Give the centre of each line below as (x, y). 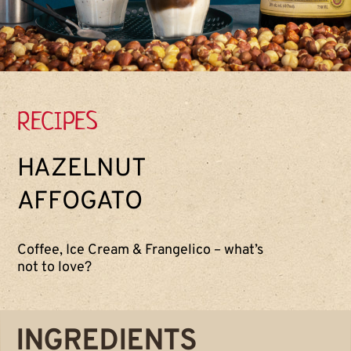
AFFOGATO (80, 203)
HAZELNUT (82, 170)
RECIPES (58, 121)
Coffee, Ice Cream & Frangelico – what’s (141, 251)
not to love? (55, 268)
